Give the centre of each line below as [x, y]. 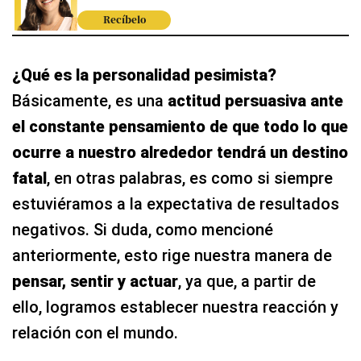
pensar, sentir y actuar [95, 281]
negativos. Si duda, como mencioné [143, 229]
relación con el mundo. [95, 332]
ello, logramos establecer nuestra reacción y [175, 307]
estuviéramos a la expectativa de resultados [176, 203]
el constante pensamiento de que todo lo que [180, 126]
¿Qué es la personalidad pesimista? [144, 75]
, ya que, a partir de [247, 281]
